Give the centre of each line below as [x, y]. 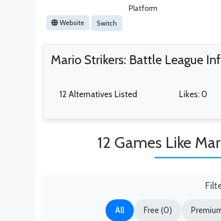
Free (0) [158, 210]
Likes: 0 [193, 94]
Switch [107, 23]
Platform [143, 9]
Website [71, 22]
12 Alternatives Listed [98, 94]
